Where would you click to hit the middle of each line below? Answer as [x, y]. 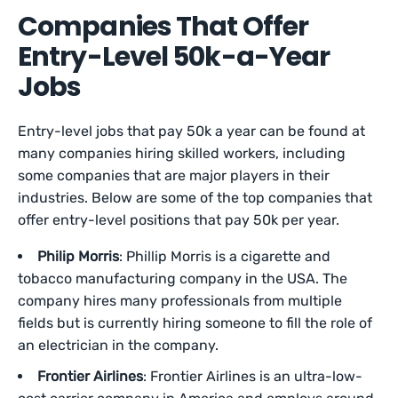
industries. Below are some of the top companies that [195, 198]
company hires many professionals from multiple [180, 301]
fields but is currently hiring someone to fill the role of [195, 323]
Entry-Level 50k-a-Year [174, 57]
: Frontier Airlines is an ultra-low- [253, 377]
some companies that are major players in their [174, 176]
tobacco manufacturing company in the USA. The [183, 279]
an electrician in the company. [120, 346]
